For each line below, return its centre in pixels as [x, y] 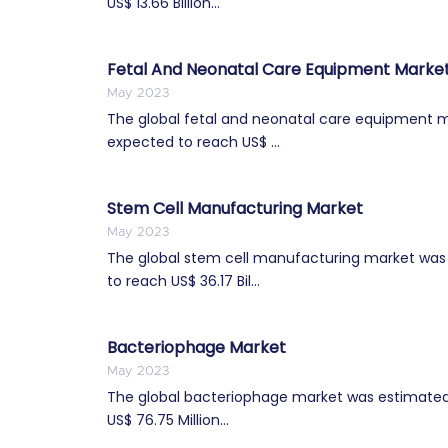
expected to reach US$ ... [193, 141]
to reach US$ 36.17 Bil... [183, 280]
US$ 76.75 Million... [168, 419]
